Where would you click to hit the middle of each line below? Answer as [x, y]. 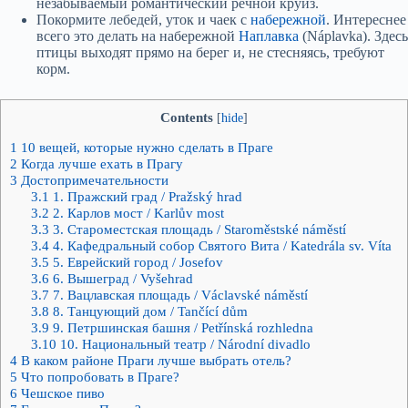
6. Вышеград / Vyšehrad [121, 278]
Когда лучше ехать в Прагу [100, 163]
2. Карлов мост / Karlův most [136, 212]
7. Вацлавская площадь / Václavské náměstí [178, 294]
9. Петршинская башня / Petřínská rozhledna [181, 327]
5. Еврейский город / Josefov [136, 261]
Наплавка [269, 36]
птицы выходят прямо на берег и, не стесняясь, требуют [210, 52]
